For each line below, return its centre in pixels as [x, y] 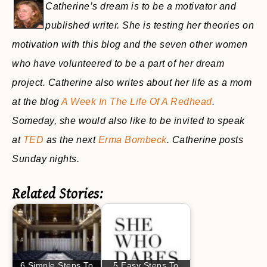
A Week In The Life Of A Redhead [137, 102]
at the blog [37, 102]
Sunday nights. [46, 159]
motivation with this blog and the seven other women [130, 44]
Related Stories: [57, 194]
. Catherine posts [205, 140]
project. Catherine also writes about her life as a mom [132, 83]
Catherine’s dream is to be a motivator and [141, 6]
